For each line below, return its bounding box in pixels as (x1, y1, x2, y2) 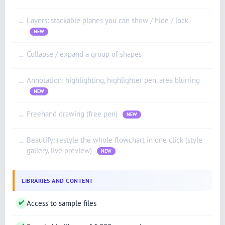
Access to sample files (27, 198, 96, 208)
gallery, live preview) (27, 145, 94, 155)
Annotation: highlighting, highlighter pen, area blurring (27, 75, 200, 85)
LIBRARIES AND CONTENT (22, 176, 93, 184)
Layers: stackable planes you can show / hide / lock (27, 15, 188, 25)
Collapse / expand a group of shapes (27, 49, 142, 59)
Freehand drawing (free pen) (27, 108, 120, 119)
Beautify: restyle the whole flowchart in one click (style (27, 135, 202, 145)
